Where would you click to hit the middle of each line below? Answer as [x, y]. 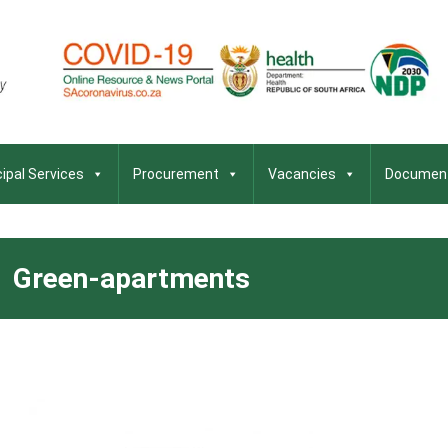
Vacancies [302, 174]
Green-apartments [131, 278]
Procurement [176, 174]
